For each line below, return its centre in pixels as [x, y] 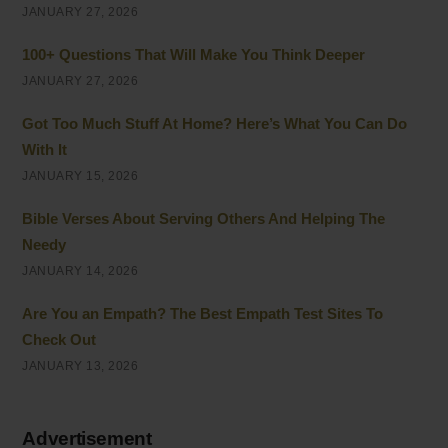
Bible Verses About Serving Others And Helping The [204, 219]
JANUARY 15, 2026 [80, 176]
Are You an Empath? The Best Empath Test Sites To [203, 314]
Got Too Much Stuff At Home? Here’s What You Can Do [215, 124]
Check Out [59, 340]
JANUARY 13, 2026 [80, 366]
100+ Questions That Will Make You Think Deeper [194, 55]
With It [45, 150]
